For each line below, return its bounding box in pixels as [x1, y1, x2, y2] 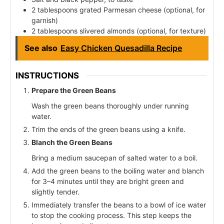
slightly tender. [31, 187, 79, 196]
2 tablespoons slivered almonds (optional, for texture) [31, 26, 206, 35]
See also [24, 42, 57, 53]
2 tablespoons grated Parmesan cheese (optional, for [31, 5, 205, 14]
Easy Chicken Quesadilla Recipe [60, 42, 182, 53]
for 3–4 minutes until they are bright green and [31, 177, 184, 186]
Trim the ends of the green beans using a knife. [31, 125, 185, 134]
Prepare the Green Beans [31, 86, 116, 95]
